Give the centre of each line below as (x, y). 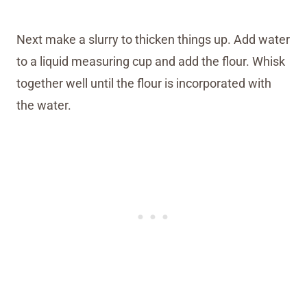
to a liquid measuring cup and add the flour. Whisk (151, 61)
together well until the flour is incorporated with (144, 83)
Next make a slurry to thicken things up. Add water (153, 39)
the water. (44, 105)
